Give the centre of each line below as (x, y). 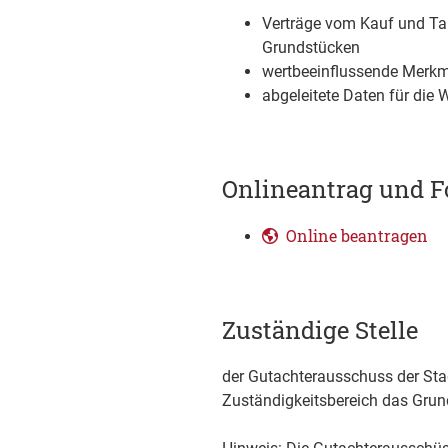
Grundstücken (311, 47)
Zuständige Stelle (320, 330)
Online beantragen (357, 235)
